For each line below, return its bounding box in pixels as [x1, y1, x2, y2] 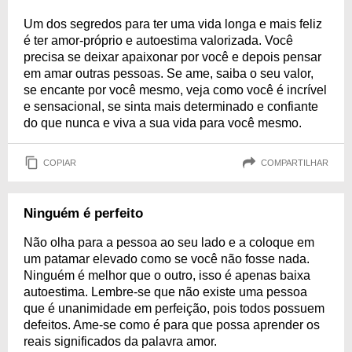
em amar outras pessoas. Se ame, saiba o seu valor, [24, 67, 313, 81]
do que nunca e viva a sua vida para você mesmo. [24, 116, 302, 130]
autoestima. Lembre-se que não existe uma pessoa [24, 285, 307, 299]
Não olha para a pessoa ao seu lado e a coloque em [24, 236, 314, 250]
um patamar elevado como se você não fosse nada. [24, 252, 310, 266]
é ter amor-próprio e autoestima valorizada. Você [24, 34, 293, 48]
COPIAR [43, 157, 76, 167]
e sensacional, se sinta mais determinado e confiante [24, 100, 318, 114]
